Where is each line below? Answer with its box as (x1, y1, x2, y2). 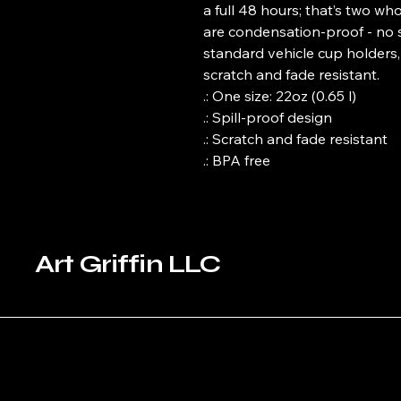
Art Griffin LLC (35, 248, 221, 279)
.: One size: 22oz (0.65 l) (203, 86, 356, 105)
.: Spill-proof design (203, 107, 332, 126)
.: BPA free (203, 150, 270, 169)
